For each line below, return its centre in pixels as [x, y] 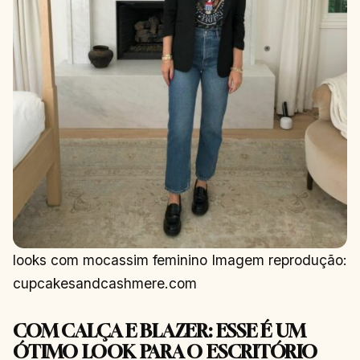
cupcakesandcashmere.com [105, 283]
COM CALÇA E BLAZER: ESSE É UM [159, 330]
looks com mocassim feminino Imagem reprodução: [180, 260]
